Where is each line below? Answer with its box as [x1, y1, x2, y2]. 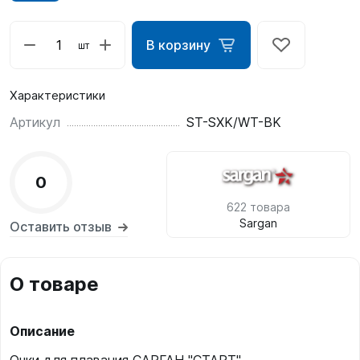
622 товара [227, 200, 290, 214]
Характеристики [10, 88, 105, 103]
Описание [10, 323, 75, 339]
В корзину [146, 37, 211, 53]
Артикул [10, 114, 60, 130]
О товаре [10, 272, 99, 296]
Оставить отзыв [10, 219, 112, 235]
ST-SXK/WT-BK [186, 114, 281, 130]
